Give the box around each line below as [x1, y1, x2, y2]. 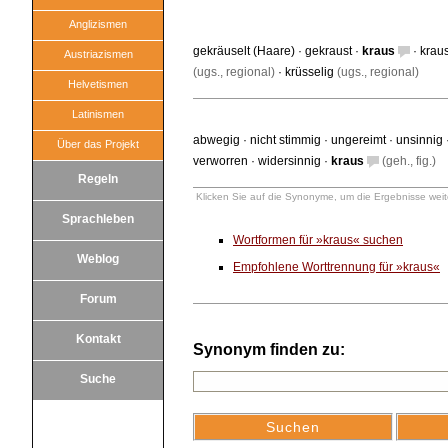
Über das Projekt [57, 138, 139, 150]
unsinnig [396, 133, 443, 147]
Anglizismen [69, 18, 127, 30]
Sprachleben [62, 212, 134, 226]
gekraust [305, 44, 352, 58]
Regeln [78, 172, 118, 186]
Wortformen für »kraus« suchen [233, 233, 403, 247]
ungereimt [331, 133, 386, 147]
